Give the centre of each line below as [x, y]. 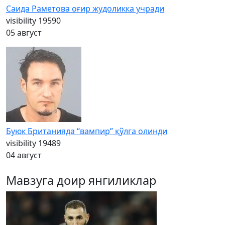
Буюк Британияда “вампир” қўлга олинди [87, 131]
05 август [24, 33]
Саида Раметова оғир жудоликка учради [85, 9]
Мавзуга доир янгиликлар [81, 180]
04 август [24, 155]
